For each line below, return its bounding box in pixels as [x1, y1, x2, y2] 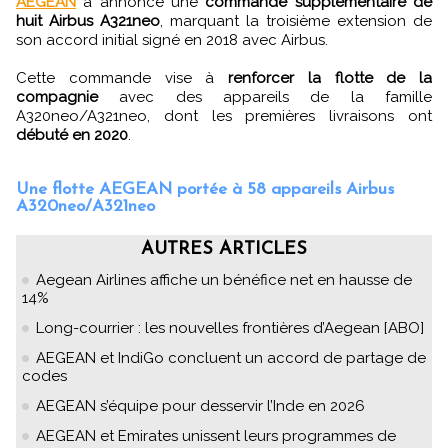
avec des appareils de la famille [98, 87, 432, 106]
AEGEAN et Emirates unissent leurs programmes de [36, 426, 396, 445]
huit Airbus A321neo [16, 11, 160, 30]
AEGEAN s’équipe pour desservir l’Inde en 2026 [36, 396, 365, 415]
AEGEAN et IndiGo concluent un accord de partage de [36, 348, 426, 367]
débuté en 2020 [16, 125, 128, 144]
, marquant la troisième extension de [160, 11, 432, 30]
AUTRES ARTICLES [141, 239, 307, 259]
